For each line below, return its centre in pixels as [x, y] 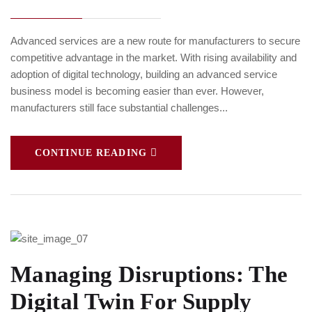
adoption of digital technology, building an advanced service [144, 74]
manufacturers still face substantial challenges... [119, 107]
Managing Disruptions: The [149, 274]
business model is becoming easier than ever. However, [137, 91]
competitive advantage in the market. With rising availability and [154, 57]
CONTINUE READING [91, 153]
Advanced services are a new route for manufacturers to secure [155, 40]
